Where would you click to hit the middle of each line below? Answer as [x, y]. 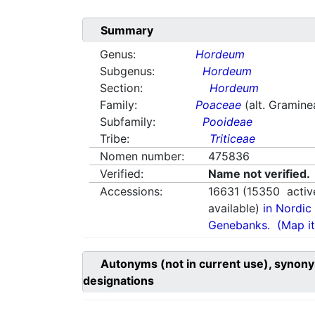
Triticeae [233, 139]
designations [118, 281]
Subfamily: [128, 122]
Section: [121, 88]
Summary [127, 31]
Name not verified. [259, 174]
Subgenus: [127, 71]
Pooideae [228, 122]
